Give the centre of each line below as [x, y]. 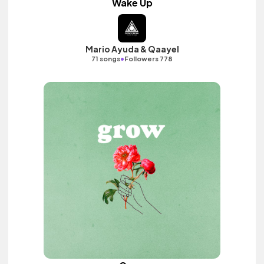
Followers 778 [148, 59]
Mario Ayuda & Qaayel [132, 49]
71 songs [106, 59]
